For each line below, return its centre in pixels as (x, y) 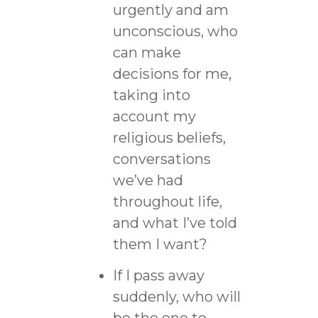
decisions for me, (172, 73)
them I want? (160, 244)
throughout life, (167, 201)
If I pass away (158, 275)
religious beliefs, (169, 137)
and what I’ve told (175, 223)
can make (147, 52)
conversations (161, 159)
